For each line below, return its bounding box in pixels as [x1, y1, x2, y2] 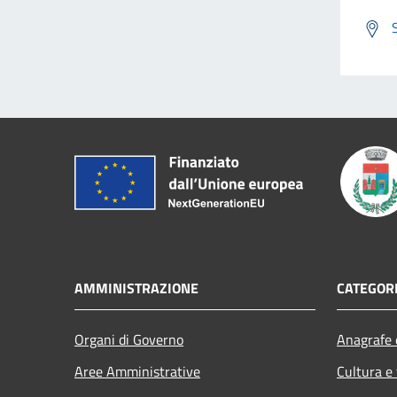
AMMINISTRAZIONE [74, 276, 198, 299]
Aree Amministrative [74, 360, 200, 382]
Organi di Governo [74, 328, 183, 350]
